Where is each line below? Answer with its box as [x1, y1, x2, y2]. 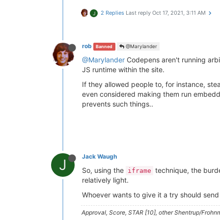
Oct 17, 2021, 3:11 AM [152, 9, 206, 16]
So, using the [82, 166, 126, 174]
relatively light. [82, 176, 129, 184]
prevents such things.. [82, 100, 153, 108]
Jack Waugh [82, 153, 117, 160]
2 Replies [101, 9, 124, 16]
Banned [96, 44, 113, 49]
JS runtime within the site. [82, 65, 165, 74]
